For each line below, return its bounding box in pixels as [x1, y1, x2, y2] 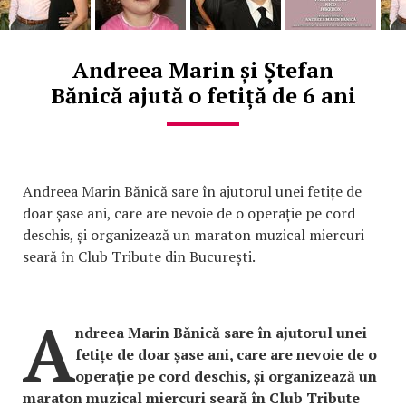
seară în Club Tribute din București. [23, 246, 256, 266]
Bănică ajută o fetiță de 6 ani [50, 80, 356, 110]
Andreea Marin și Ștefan [72, 54, 333, 84]
